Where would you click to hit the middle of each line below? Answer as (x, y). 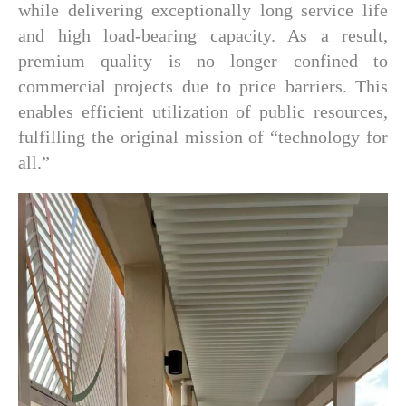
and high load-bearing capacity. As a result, (203, 35)
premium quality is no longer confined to (203, 61)
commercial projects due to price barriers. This (203, 86)
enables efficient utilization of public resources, (203, 111)
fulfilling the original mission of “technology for (203, 137)
